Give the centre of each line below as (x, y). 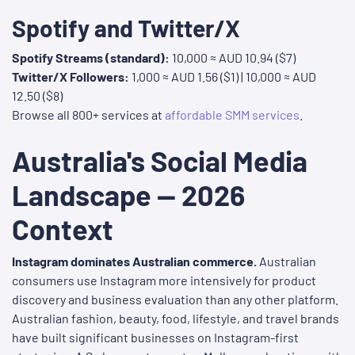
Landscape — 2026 (128, 195)
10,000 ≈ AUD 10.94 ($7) (233, 58)
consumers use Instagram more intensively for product (164, 281)
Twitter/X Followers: (71, 77)
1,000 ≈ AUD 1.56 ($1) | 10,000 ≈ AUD (223, 77)
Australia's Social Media (160, 161)
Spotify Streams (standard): (91, 58)
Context (63, 229)
